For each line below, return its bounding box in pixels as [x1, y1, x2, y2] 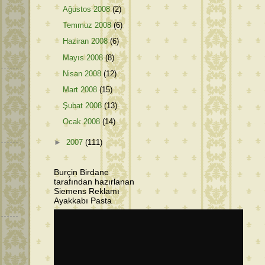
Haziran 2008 [63, 37, 111, 46]
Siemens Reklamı [54, 186, 119, 196]
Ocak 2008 [63, 117, 103, 127]
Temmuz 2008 [63, 21, 114, 30]
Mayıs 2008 [63, 53, 106, 62]
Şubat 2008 [63, 101, 105, 111]
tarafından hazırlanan [54, 176, 134, 186]
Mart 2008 [63, 85, 100, 94]
